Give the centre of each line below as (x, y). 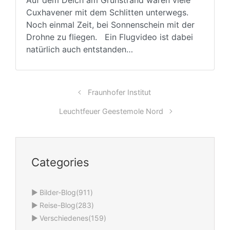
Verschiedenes (64, 218)
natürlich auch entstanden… (82, 49)
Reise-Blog (57, 205)
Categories (60, 162)
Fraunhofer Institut (119, 92)
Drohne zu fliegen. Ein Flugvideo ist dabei (110, 37)
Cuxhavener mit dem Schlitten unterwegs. (107, 12)
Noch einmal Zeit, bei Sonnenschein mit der (110, 24)
